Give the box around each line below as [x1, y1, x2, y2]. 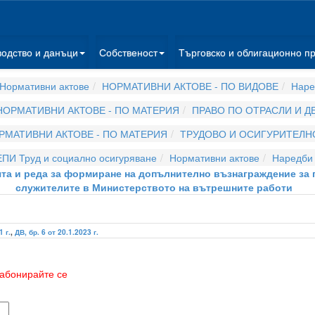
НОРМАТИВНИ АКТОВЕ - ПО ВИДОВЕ [102, 79, 278, 93]
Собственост [99, 45, 157, 59]
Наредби [271, 150, 313, 165]
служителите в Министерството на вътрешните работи [15, 180, 292, 194]
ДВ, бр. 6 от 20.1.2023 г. [15, 227, 98, 237]
